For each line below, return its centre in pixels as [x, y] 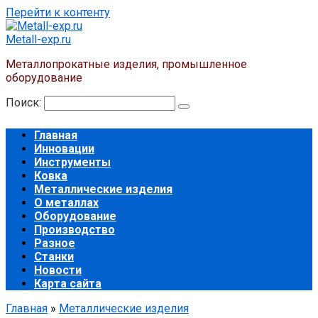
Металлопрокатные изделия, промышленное [126, 64]
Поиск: [25, 103]
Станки [54, 257]
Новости [58, 270]
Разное [55, 243]
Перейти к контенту [58, 12]
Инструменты [72, 162]
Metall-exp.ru [38, 39]
